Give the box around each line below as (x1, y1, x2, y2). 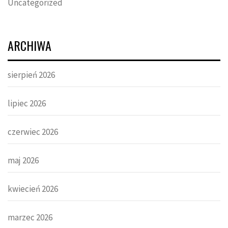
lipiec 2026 (8, 98, 46, 109)
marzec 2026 (8, 212, 52, 223)
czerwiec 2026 (8, 126, 58, 138)
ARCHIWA (8, 36, 51, 55)
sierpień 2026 (8, 69, 55, 81)
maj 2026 (8, 155, 39, 166)
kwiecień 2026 (8, 183, 58, 195)
